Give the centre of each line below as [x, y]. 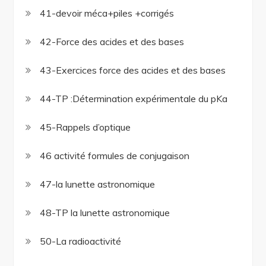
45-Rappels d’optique [85, 127]
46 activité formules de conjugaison [115, 156]
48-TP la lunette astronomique [105, 213]
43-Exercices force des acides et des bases [133, 70]
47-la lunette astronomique [98, 184]
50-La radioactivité [81, 241]
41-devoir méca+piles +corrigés [107, 13]
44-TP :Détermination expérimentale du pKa [134, 99]
